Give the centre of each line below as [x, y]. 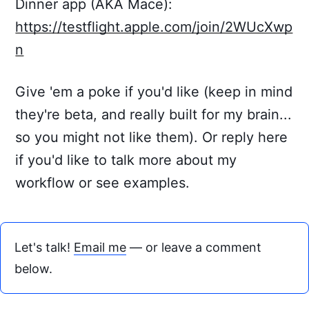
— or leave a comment [194, 247]
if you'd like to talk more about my [126, 160]
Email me [100, 247]
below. [33, 269]
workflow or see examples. [103, 183]
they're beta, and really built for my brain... [154, 114]
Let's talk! [44, 247]
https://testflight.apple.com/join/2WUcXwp [154, 27]
